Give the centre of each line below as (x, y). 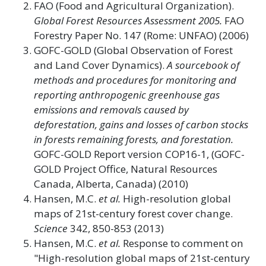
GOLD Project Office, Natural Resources (126, 169)
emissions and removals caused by (111, 109)
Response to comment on (182, 243)
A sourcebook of (203, 65)
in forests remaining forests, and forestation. (134, 139)
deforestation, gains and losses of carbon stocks (141, 124)
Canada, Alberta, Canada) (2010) (111, 183)
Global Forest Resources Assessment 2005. (128, 20)
